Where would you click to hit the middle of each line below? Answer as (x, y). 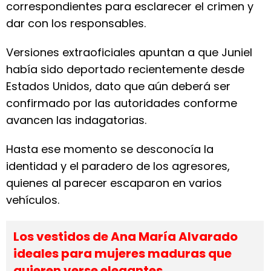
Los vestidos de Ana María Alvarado (126, 237)
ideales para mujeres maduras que (122, 253)
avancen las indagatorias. (76, 120)
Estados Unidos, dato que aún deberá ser (118, 86)
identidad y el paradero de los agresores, (118, 166)
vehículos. (33, 200)
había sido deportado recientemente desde (125, 69)
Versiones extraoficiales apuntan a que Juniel (129, 52)
